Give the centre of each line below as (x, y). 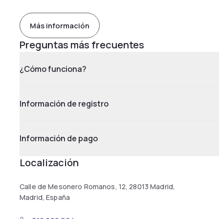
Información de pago (59, 138)
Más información (60, 25)
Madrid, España (45, 197)
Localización (49, 163)
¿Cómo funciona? (53, 69)
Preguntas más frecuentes (82, 45)
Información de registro (64, 104)
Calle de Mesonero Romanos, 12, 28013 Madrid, (98, 186)
